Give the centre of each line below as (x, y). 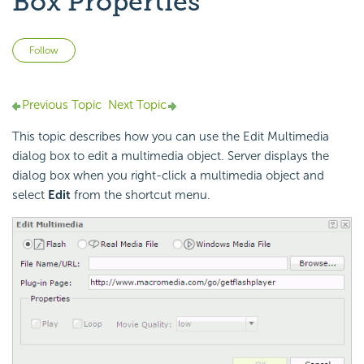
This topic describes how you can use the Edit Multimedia (171, 137)
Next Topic (137, 105)
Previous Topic (62, 105)
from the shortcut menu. (141, 195)
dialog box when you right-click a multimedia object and (168, 176)
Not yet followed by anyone (152, 48)
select (30, 195)
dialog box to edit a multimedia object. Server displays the (171, 156)
